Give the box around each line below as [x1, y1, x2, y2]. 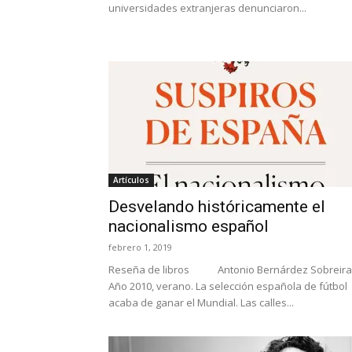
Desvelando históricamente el [108, 197, 325, 216]
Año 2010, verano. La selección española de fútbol [108, 279, 347, 293]
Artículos [113, 174, 149, 185]
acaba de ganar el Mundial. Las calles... [108, 295, 294, 310]
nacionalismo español [108, 217, 269, 236]
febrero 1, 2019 [108, 241, 172, 253]
